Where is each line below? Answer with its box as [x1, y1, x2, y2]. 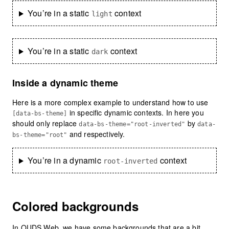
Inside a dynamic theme [12, 76, 118, 90]
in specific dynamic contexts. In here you [67, 107, 204, 118]
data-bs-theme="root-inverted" [79, 121, 186, 128]
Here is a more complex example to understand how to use [12, 97, 209, 108]
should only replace [12, 118, 79, 129]
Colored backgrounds [12, 197, 139, 215]
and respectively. [67, 129, 125, 140]
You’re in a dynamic [27, 154, 103, 167]
